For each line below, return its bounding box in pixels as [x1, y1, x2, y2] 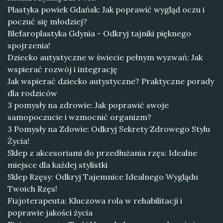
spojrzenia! [7, 40, 50, 50]
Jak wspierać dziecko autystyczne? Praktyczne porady [7, 76, 214, 86]
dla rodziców [7, 88, 57, 98]
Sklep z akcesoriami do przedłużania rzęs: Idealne [7, 148, 197, 158]
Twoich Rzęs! [7, 184, 57, 194]
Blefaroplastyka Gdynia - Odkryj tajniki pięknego [7, 28, 191, 38]
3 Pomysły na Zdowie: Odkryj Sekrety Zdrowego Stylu [7, 124, 210, 134]
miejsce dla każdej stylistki [7, 160, 108, 170]
